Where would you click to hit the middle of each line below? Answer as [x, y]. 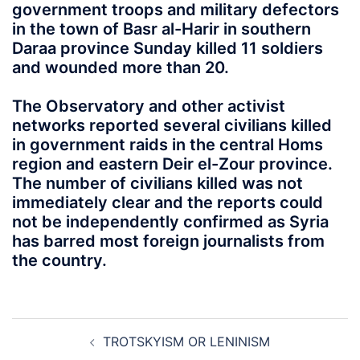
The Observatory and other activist [149, 106]
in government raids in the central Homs [168, 145]
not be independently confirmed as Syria [170, 222]
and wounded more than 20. [121, 67]
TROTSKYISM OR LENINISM [186, 342]
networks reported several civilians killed [172, 125]
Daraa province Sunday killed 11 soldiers [168, 48]
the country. [59, 260]
